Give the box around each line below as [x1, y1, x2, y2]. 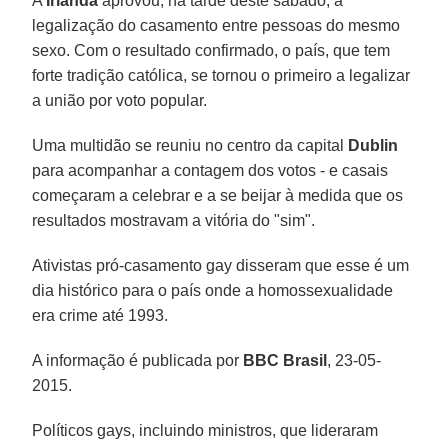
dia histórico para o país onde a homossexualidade [32, 281, 394, 299]
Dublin [348, 136, 399, 154]
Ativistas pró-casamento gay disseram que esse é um [32, 256, 410, 274]
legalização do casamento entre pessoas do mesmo [32, 16, 401, 34]
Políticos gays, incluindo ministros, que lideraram [32, 421, 379, 439]
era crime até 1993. [32, 306, 169, 324]
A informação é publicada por [32, 351, 244, 369]
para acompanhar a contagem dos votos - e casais [32, 161, 389, 179]
